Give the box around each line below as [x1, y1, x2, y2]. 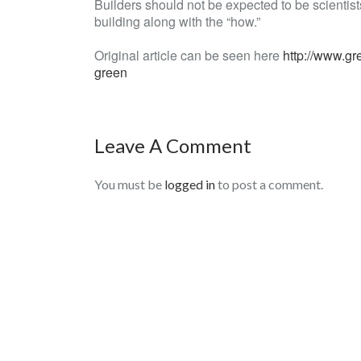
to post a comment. [215, 176, 323, 192]
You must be [94, 176, 164, 192]
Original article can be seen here [94, 46, 283, 64]
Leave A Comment [94, 134, 251, 157]
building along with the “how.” [94, 12, 260, 31]
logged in [164, 176, 215, 192]
